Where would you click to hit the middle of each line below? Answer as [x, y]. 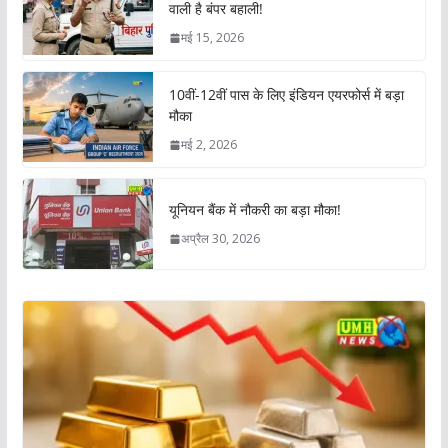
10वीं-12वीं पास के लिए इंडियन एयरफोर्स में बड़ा [286, 95]
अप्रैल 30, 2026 [220, 239]
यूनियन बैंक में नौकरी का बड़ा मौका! [256, 210]
